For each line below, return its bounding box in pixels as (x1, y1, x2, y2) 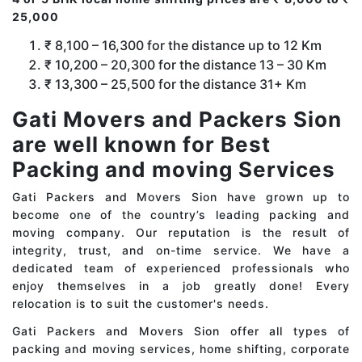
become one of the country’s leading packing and (12, 208, 350, 222)
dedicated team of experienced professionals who (12, 261, 350, 276)
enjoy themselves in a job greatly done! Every (12, 279, 350, 293)
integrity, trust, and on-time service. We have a (12, 243, 350, 258)
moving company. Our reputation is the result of (12, 225, 350, 240)
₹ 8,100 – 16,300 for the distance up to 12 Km (44, 37, 322, 54)
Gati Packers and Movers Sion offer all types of (12, 324, 350, 339)
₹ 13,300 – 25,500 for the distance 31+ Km (44, 76, 306, 93)
